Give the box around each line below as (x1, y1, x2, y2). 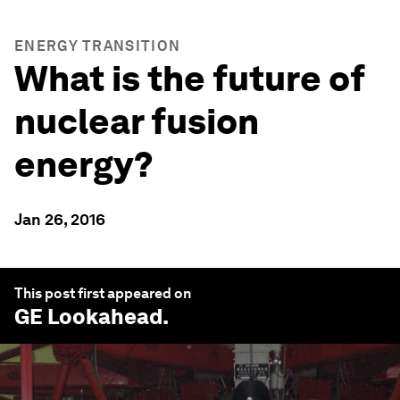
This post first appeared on (14, 285, 191, 302)
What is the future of (14, 57, 365, 100)
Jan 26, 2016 (14, 210, 105, 229)
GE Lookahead (14, 304, 162, 329)
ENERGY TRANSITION (14, 37, 181, 54)
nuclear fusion (14, 100, 259, 143)
